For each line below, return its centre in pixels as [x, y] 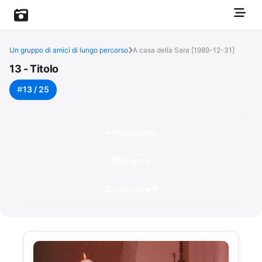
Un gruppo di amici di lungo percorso [69, 50]
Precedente [135, 132]
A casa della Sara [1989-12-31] [184, 50]
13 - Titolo [34, 69]
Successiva [127, 188]
